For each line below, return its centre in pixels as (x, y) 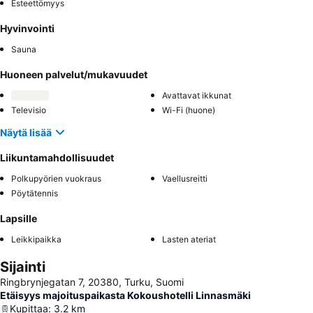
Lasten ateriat (189, 240)
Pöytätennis (35, 194)
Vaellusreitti (185, 179)
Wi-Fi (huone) (189, 110)
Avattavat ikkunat (197, 96)
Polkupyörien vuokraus (56, 179)
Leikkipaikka (36, 240)
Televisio (29, 110)
